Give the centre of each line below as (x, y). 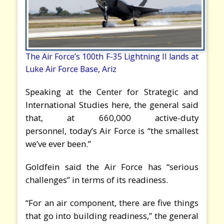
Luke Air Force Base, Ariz (71, 69)
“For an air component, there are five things (112, 202)
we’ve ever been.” (58, 143)
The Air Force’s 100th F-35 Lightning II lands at (112, 56)
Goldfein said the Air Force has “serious (112, 166)
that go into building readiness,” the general (112, 215)
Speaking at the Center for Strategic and (112, 91)
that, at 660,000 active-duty (112, 117)
